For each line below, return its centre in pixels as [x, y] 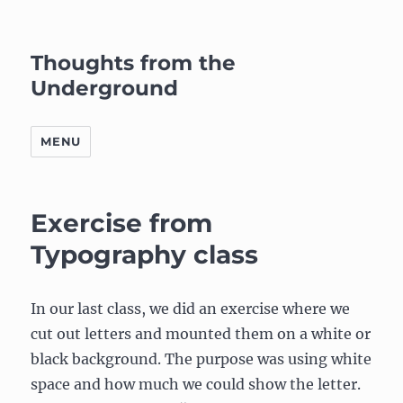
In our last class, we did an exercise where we [191, 309]
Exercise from [122, 223]
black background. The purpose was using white [201, 359]
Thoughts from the [134, 63]
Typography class [145, 255]
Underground [105, 88]
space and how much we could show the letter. [196, 384]
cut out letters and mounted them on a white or [201, 334]
